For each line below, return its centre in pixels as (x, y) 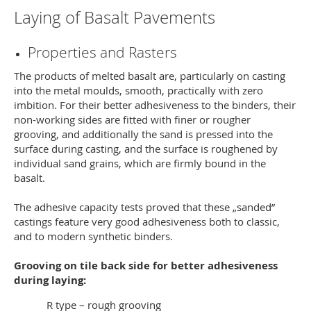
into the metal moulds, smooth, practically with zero (138, 90)
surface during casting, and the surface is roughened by (146, 149)
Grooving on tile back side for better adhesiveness (146, 266)
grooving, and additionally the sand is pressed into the (143, 134)
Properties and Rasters (102, 52)
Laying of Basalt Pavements (115, 17)
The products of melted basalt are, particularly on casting (150, 76)
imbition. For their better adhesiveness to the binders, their (155, 105)
